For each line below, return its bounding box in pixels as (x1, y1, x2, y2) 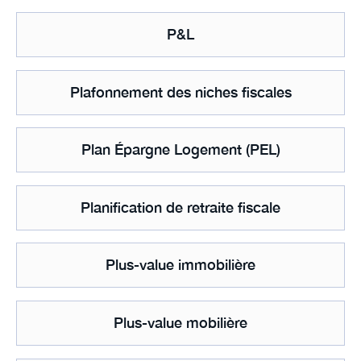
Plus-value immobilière (106, 256, 255, 274)
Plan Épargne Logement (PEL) (81, 141, 280, 159)
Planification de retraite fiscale (81, 198, 280, 216)
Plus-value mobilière (114, 313, 247, 331)
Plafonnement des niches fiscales (69, 83, 292, 101)
